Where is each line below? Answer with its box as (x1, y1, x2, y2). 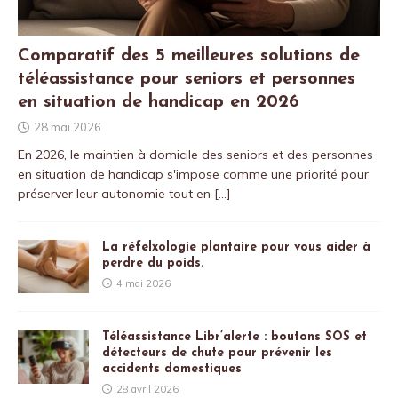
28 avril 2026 (116, 383, 179, 396)
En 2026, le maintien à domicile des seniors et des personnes (18, 147, 373, 163)
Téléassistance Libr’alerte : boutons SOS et (102, 330, 367, 345)
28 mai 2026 (34, 120, 101, 135)
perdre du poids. (102, 257, 203, 271)
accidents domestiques (102, 362, 242, 377)
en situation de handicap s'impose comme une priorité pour (18, 166, 369, 183)
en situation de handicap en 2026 (18, 93, 299, 112)
